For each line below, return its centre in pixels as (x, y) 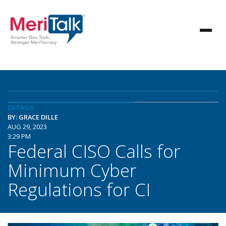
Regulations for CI (79, 189)
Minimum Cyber (72, 170)
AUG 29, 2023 (27, 127)
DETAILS (21, 107)
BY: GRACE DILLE (33, 117)
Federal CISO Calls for (94, 151)
